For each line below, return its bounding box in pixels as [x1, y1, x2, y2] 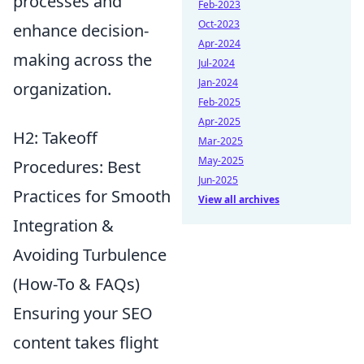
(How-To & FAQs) [13, 273, 140, 295]
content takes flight [13, 331, 158, 353]
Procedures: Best [13, 156, 141, 178]
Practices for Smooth [13, 185, 171, 207]
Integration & [13, 214, 114, 236]
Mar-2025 [198, 134, 243, 148]
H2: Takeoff [13, 127, 97, 149]
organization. [13, 78, 111, 100]
